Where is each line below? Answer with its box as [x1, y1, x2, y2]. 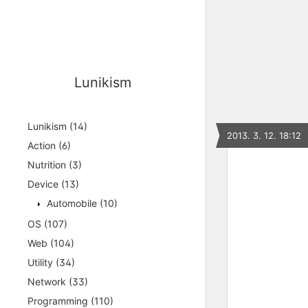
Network [27, 276, 69, 287]
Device [27, 178, 61, 190]
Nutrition [27, 159, 69, 170]
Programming [27, 295, 91, 307]
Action [27, 140, 58, 151]
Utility [27, 256, 56, 268]
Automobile [44, 197, 100, 209]
